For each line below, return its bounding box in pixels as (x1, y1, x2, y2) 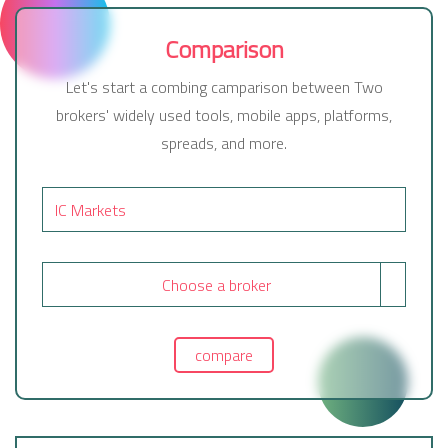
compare (195, 343, 253, 367)
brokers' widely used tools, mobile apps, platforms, (56, 103, 392, 127)
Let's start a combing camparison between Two (65, 75, 383, 99)
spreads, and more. (161, 131, 287, 155)
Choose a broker (162, 273, 271, 297)
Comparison (164, 31, 284, 67)
